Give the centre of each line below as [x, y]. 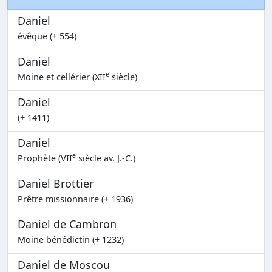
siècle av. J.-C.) [106, 158]
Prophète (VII [45, 158]
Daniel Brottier [56, 183]
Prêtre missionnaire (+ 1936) [75, 199]
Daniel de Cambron [67, 224]
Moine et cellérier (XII [62, 76]
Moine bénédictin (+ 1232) [71, 239]
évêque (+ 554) [47, 36]
